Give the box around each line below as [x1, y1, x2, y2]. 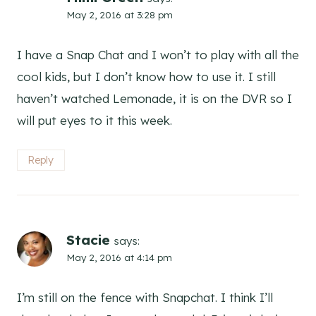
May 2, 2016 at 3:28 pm [66, 8, 173, 21]
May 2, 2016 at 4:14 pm [66, 251, 172, 264]
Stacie [66, 231, 110, 249]
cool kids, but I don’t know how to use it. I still [17, 69, 276, 85]
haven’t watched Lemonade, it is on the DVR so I [17, 91, 292, 107]
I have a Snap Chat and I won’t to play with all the [17, 47, 299, 63]
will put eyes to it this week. [17, 113, 172, 128]
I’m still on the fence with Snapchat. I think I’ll [17, 289, 273, 305]
